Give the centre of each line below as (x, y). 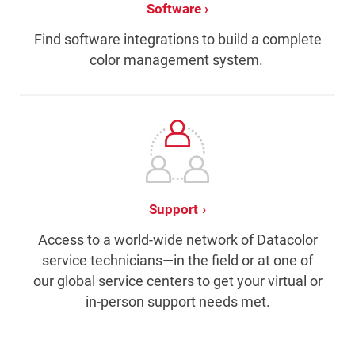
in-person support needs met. (177, 302)
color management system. (177, 60)
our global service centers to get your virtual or (177, 281)
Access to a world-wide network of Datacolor (177, 240)
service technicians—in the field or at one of (177, 261)
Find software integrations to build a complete (177, 40)
